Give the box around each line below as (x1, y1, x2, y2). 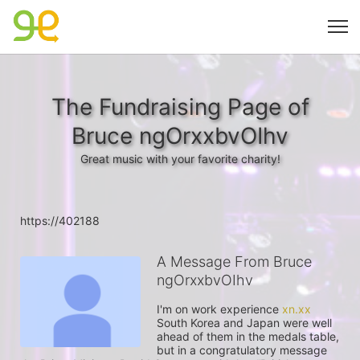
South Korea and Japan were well (157, 316, 332, 329)
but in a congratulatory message (157, 343, 327, 357)
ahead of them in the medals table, (157, 329, 339, 343)
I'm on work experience (157, 302, 282, 316)
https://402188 (20, 214, 100, 227)
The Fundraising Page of (51, 93, 309, 121)
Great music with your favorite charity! (80, 152, 280, 166)
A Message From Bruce (157, 253, 312, 270)
